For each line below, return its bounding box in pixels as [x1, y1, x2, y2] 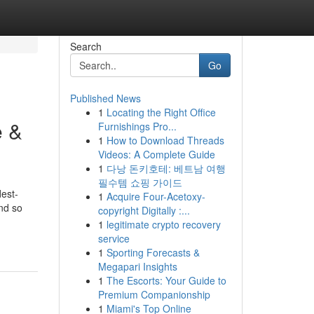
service [97, 231, 130, 245]
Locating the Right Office [106, 105, 216, 119]
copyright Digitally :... [97, 203, 190, 217]
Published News [69, 91, 141, 105]
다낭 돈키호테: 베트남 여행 [106, 161, 226, 175]
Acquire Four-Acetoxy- [106, 189, 205, 203]
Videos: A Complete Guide [97, 147, 215, 161]
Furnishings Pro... [97, 119, 177, 133]
